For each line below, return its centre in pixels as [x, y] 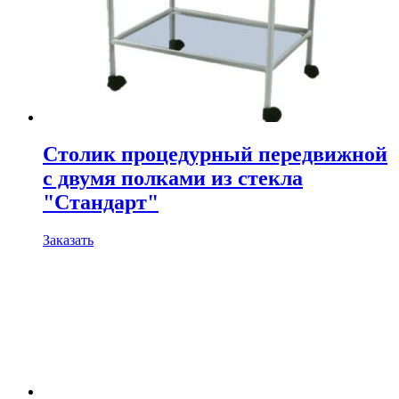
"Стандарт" [101, 203]
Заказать [68, 240]
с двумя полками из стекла [173, 179]
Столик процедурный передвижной [215, 155]
